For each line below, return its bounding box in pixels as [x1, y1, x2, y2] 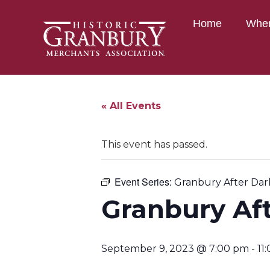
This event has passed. [101, 139, 207, 150]
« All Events [101, 100, 161, 111]
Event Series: [115, 175, 174, 189]
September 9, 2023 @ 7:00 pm [101, 243, 249, 254]
